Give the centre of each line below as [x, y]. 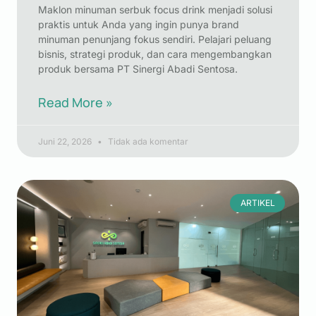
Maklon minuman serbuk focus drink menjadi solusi [155, 10]
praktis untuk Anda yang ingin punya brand [139, 24]
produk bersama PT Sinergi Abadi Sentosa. [138, 69]
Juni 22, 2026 [66, 141]
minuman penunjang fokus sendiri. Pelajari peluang [155, 39]
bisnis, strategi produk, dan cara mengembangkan [155, 54]
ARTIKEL [257, 203]
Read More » [75, 102]
